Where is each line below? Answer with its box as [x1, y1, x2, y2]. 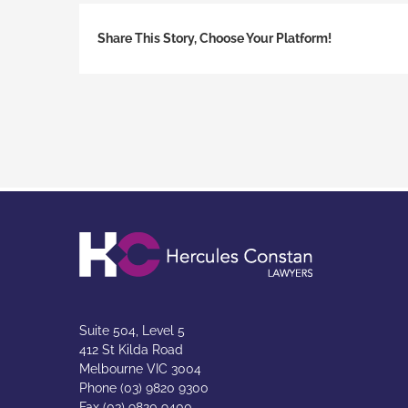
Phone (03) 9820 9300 [79, 380, 209, 395]
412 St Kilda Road [79, 342, 183, 357]
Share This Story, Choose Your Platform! [97, 31, 331, 46]
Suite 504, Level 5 [79, 322, 185, 338]
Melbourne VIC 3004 [79, 361, 201, 376]
